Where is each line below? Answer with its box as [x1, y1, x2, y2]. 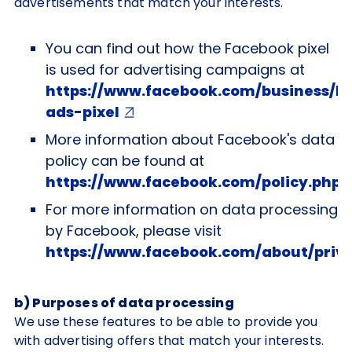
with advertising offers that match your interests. [14, 332, 324, 350]
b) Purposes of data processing [14, 294, 234, 312]
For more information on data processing [46, 200, 338, 219]
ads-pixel [46, 102, 119, 122]
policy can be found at [46, 151, 204, 170]
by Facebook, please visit [46, 221, 222, 240]
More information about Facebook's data [46, 130, 335, 149]
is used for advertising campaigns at [46, 60, 305, 79]
